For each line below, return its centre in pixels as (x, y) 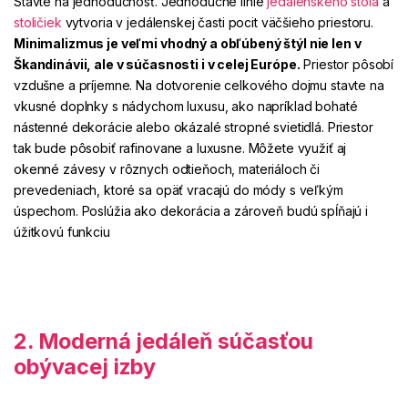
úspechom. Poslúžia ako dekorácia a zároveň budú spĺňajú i (191, 211)
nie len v (335, 43)
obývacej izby (85, 367)
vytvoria (89, 22)
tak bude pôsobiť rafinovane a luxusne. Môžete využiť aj (180, 148)
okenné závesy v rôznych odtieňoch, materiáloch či (167, 169)
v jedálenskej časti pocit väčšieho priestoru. (245, 22)
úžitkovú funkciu (62, 232)
